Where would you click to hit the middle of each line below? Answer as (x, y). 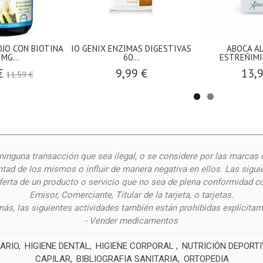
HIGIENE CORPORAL (136, 246)
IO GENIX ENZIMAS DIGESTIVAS (131, 48)
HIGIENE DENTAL (57, 246)
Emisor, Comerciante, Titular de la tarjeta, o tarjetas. (131, 195)
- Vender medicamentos (131, 221)
